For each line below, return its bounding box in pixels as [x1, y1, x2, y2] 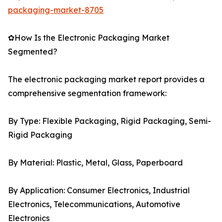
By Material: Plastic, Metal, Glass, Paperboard [8, 158, 183, 168]
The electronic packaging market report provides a [8, 74, 205, 85]
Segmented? [8, 47, 57, 57]
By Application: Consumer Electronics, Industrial [8, 185, 190, 196]
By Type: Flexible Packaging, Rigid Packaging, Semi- [8, 116, 211, 126]
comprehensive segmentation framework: [8, 88, 166, 99]
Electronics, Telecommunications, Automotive [8, 199, 180, 210]
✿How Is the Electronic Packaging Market [8, 33, 169, 43]
